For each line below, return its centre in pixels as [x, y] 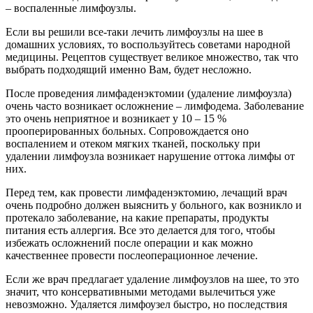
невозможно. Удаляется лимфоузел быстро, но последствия [146, 304]
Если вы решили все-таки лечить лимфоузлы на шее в [134, 31]
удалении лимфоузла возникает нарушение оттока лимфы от [150, 156]
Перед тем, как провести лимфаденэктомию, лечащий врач [146, 192]
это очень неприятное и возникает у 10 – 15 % [116, 118]
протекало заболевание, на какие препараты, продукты [137, 217]
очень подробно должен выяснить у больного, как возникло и [154, 205]
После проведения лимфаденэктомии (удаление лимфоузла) [148, 93]
